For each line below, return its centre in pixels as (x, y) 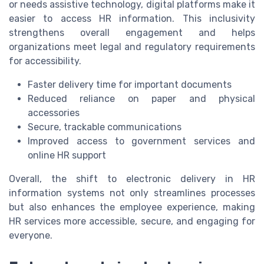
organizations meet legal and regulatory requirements (132, 47)
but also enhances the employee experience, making (132, 207)
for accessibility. (45, 61)
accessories (54, 113)
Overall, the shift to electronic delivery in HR (132, 179)
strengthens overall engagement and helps (132, 33)
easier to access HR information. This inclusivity (132, 19)
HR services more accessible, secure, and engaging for (132, 222)
